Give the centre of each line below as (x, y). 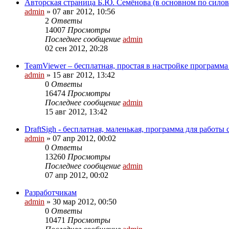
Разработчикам (51, 192)
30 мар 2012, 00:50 (85, 201)
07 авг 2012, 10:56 (84, 11)
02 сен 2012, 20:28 (76, 48)
